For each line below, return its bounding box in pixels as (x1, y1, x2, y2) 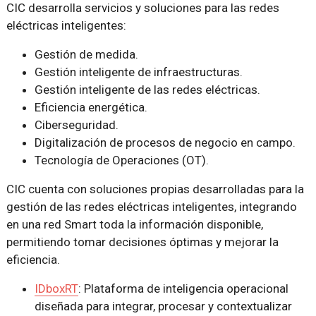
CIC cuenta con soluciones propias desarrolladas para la (6, 182, 304, 197)
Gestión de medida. (34, 47, 138, 62)
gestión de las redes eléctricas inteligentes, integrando (6, 200, 297, 214)
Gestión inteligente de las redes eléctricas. (34, 83, 260, 97)
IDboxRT (34, 281, 78, 296)
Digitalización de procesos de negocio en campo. (34, 135, 296, 150)
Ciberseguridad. (34, 118, 119, 133)
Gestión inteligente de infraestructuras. (34, 65, 243, 80)
